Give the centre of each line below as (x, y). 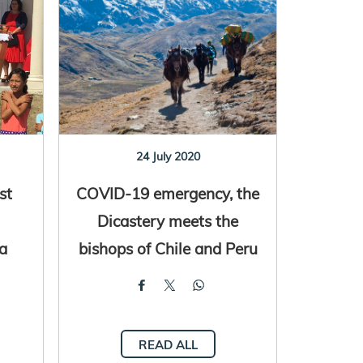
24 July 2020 (168, 156)
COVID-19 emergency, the (168, 193)
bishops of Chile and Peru (168, 248)
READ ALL (168, 344)
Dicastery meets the (168, 220)
